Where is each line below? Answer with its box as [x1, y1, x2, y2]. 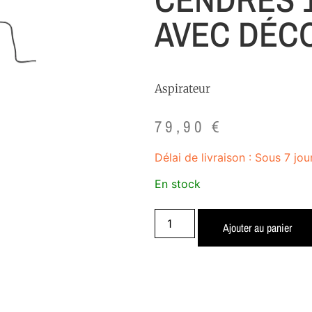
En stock [155, 176, 201, 191]
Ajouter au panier [223, 220, 292, 236]
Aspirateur [155, 81, 210, 95]
